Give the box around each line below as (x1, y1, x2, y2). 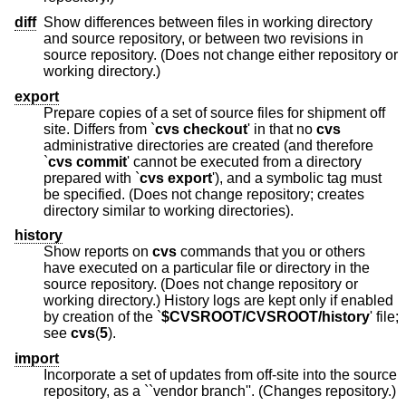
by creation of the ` (63, 309, 161, 325)
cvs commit (48, 153, 127, 169)
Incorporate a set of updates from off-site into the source (43, 366, 397, 382)
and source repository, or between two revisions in (43, 30, 188, 46)
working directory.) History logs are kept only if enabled (43, 293, 393, 309)
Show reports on (43, 244, 152, 260)
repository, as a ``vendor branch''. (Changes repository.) (132, 382, 396, 399)
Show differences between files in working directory (43, 14, 372, 30)
